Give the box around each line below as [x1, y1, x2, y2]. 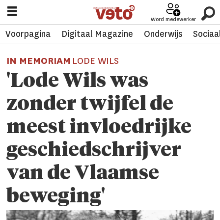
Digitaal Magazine [61, 28, 133, 40]
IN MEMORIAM [6, 55, 73, 67]
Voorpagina [5, 28, 51, 40]
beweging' [6, 187, 106, 207]
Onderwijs [143, 28, 182, 40]
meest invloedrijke [6, 118, 192, 138]
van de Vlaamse [6, 164, 160, 184]
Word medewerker [151, 16, 196, 23]
